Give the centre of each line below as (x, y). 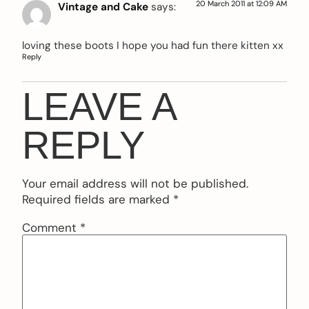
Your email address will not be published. (135, 184)
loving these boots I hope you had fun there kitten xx (153, 46)
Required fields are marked (98, 200)
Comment (51, 227)
